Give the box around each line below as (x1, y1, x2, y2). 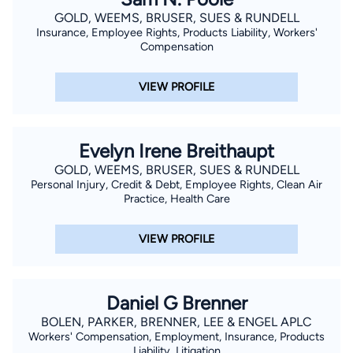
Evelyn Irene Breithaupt (79, 139, 274, 162)
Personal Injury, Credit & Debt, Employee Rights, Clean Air (31, 176, 322, 191)
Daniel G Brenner (106, 291, 247, 314)
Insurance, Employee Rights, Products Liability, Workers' (35, 24, 318, 39)
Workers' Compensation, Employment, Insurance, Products (28, 329, 325, 344)
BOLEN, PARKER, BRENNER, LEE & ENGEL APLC (41, 314, 312, 329)
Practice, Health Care (123, 191, 230, 206)
